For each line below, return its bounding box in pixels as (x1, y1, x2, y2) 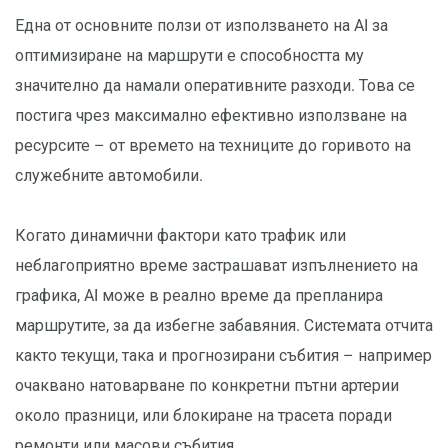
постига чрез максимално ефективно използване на (15, 106, 407, 126)
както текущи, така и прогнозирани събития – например (15, 346, 432, 366)
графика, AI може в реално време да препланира (15, 286, 383, 306)
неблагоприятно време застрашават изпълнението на (15, 256, 418, 276)
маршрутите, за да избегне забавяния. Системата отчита (15, 316, 433, 336)
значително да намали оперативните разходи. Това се (15, 76, 415, 96)
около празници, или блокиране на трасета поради (15, 406, 392, 426)
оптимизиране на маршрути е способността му (15, 46, 364, 66)
